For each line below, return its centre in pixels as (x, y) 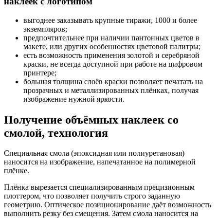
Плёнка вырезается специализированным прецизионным (99, 187)
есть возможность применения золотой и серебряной (111, 55)
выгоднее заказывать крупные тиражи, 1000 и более (110, 20)
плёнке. (17, 171)
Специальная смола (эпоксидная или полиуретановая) (94, 153)
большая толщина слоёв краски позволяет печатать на (113, 81)
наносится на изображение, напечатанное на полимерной (100, 162)
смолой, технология (56, 133)
